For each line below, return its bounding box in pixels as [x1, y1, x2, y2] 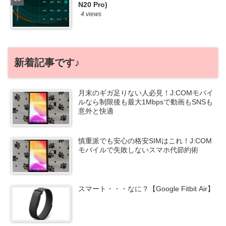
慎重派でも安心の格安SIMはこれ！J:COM [78, 137, 212, 145]
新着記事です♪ [14, 57, 80, 69]
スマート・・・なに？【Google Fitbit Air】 [78, 185, 215, 193]
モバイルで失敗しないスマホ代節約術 [78, 146, 199, 154]
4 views [81, 11, 102, 18]
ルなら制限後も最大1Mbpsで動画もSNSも [78, 98, 213, 106]
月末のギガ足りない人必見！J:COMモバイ [78, 89, 214, 97]
